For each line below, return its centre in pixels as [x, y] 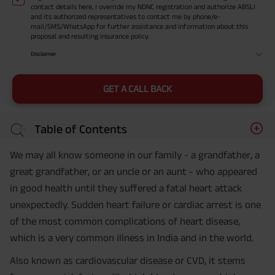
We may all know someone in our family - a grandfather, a [135, 155]
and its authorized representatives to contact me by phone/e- [126, 17]
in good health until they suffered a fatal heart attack [126, 188]
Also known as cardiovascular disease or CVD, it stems [128, 261]
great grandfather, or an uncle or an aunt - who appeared [134, 172]
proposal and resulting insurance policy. [90, 36]
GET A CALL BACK [137, 88]
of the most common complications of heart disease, [125, 221]
